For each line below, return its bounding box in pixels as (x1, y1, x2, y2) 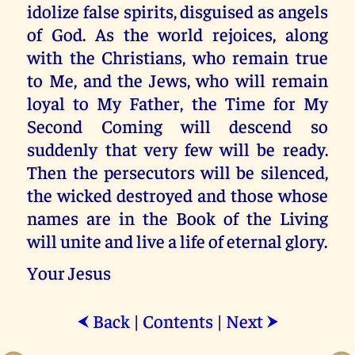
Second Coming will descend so (27, 113, 328, 137)
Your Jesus (27, 261, 112, 284)
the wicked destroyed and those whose (27, 182, 328, 206)
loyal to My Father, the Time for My (27, 90, 328, 114)
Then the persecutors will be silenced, (27, 159, 328, 183)
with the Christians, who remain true (27, 44, 328, 68)
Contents (142, 309, 213, 333)
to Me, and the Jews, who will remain (27, 67, 328, 91)
